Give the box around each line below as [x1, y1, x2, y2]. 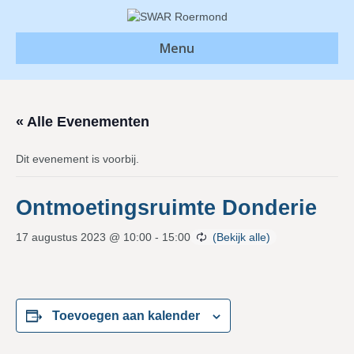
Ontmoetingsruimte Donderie [16, 196, 317, 220]
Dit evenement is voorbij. [16, 153, 139, 166]
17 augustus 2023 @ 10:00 [16, 231, 152, 244]
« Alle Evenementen [16, 114, 149, 130]
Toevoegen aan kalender [52, 309, 200, 323]
